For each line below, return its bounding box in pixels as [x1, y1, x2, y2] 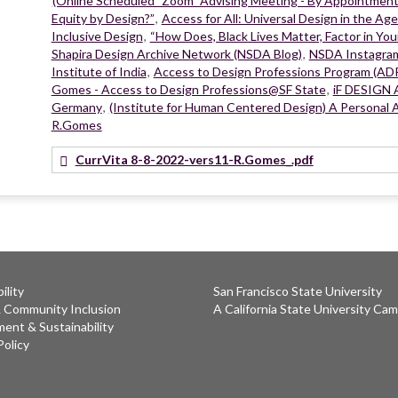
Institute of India [51, 63, 147, 79]
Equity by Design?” [51, 10, 155, 26]
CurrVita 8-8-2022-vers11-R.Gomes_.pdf [75, 151, 314, 167]
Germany [51, 99, 102, 115]
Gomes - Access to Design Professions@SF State [51, 81, 326, 97]
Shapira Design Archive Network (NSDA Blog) [51, 45, 302, 61]
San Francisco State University [213, 283, 382, 298]
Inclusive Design [51, 28, 143, 44]
